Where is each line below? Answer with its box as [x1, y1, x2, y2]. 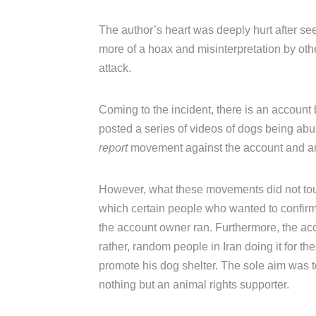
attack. [99, 61, 131, 74]
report [99, 141, 128, 154]
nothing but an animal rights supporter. [99, 278, 289, 291]
